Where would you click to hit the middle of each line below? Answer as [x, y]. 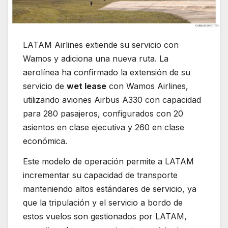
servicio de [45, 86]
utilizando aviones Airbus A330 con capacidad [112, 100]
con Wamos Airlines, [147, 86]
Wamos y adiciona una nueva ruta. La [96, 59]
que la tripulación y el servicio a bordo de [103, 203]
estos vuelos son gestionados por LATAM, [105, 217]
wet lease [87, 86]
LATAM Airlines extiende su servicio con [101, 45]
